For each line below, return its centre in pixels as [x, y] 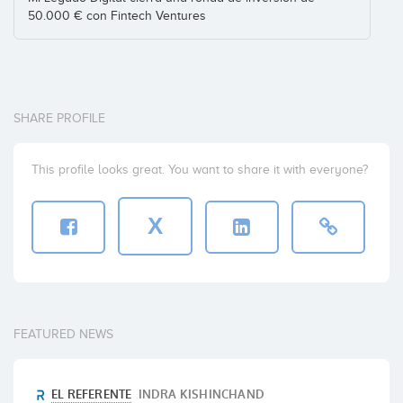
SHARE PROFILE [59, 119]
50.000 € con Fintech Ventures [117, 16]
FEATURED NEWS [63, 335]
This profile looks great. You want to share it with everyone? [200, 170]
